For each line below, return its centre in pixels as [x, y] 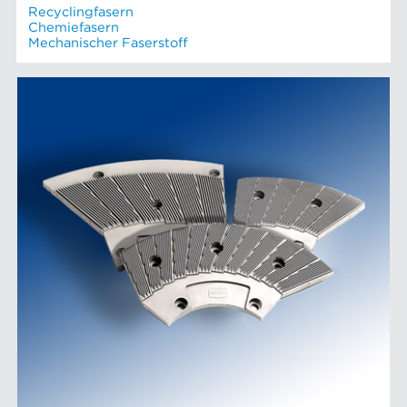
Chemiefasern [74, 27]
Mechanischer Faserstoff [109, 43]
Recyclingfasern [81, 12]
